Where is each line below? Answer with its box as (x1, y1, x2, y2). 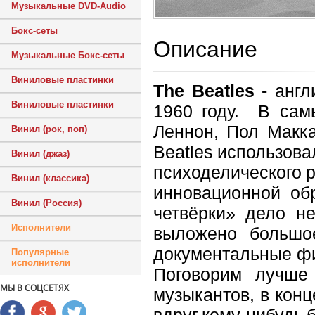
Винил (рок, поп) (11, 124, 87, 134)
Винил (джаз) (11, 148, 70, 159)
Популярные (11, 247, 69, 257)
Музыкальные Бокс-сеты (11, 50, 124, 60)
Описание (153, 36, 257, 62)
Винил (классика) (11, 173, 89, 184)
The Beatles (153, 80, 255, 101)
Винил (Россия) (11, 198, 82, 208)
